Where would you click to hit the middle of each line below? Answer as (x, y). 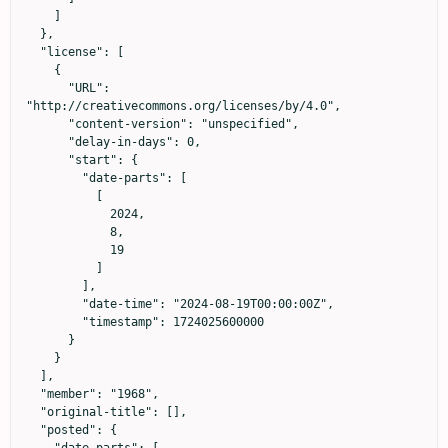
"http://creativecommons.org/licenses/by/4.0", (183, 105)
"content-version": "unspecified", (47, 123)
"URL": (47, 87)
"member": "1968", (33, 393)
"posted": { (33, 429)
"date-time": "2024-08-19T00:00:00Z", (54, 303)
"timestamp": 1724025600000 (54, 321)
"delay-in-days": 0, (47, 141)
